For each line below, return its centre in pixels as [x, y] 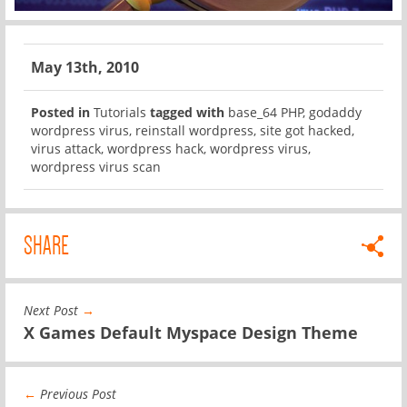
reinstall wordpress [194, 130]
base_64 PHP [265, 112]
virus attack [66, 148]
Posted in [60, 112]
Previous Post [76, 393]
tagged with [187, 112]
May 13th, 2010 [85, 67]
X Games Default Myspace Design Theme [191, 332]
